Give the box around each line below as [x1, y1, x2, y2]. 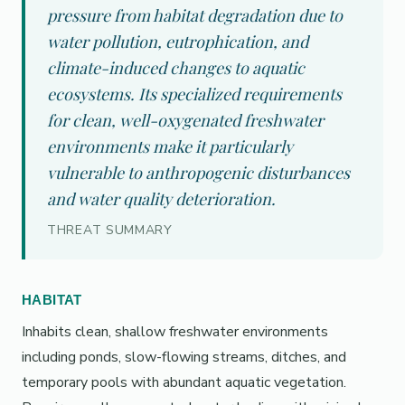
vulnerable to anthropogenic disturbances [47, 162, 350, 184]
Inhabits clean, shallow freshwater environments [22, 322, 328, 342]
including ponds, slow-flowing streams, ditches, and [22, 347, 346, 367]
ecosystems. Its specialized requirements [47, 83, 342, 105]
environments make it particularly [47, 136, 293, 157]
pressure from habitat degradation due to [47, 5, 343, 26]
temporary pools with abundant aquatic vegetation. [22, 372, 346, 392]
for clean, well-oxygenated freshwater [47, 109, 324, 131]
